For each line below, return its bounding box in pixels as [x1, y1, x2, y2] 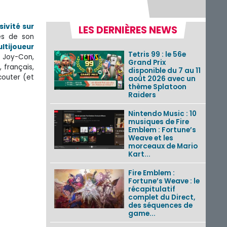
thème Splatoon [128, 82, 186, 92]
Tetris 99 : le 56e [128, 49, 186, 59]
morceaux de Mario [128, 141, 198, 151]
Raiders [128, 90, 156, 100]
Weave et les [128, 133, 173, 143]
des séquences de [128, 200, 193, 210]
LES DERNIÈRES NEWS [79, 23, 177, 37]
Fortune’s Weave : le [128, 176, 200, 186]
